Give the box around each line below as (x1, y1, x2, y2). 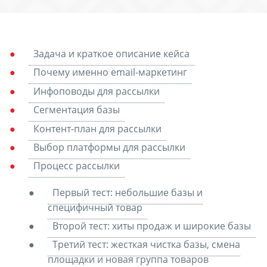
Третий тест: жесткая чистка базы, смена (52, 238, 240, 252)
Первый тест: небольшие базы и (52, 185, 203, 199)
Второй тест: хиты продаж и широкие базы (52, 219, 251, 232)
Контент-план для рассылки (33, 122, 162, 135)
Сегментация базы (33, 103, 120, 117)
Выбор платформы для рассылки (33, 140, 185, 154)
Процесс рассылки (33, 159, 120, 173)
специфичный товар (48, 200, 142, 214)
